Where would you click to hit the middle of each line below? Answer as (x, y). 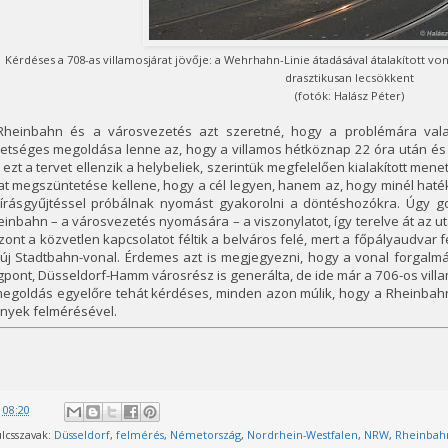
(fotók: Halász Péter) (349, 96)
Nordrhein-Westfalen (302, 434)
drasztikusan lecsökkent (349, 78)
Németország (205, 434)
